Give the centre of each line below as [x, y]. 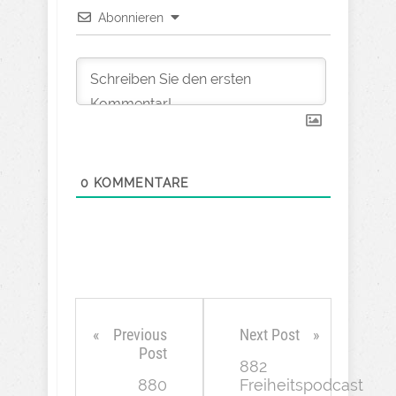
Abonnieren [131, 18]
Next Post [270, 335]
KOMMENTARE [139, 183]
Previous [140, 335]
